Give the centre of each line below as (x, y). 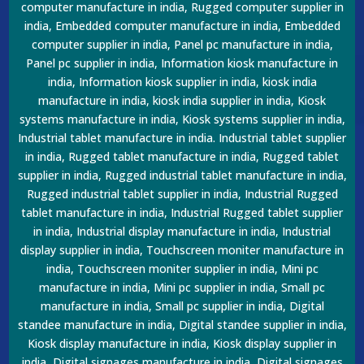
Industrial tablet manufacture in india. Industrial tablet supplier (182, 137)
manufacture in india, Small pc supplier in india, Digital (182, 305)
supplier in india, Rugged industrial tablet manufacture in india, (182, 175)
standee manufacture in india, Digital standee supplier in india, (182, 324)
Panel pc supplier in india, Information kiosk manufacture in (182, 63)
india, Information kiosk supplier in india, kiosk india (182, 81)
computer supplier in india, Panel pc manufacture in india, (182, 44)
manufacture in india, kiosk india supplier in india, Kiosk (182, 100)
